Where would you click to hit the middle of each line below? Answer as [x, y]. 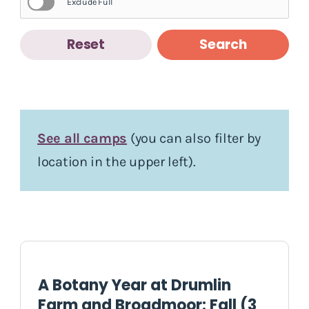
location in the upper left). [117, 161]
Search [223, 44]
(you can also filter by [194, 138]
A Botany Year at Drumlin [134, 285]
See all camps [82, 138]
